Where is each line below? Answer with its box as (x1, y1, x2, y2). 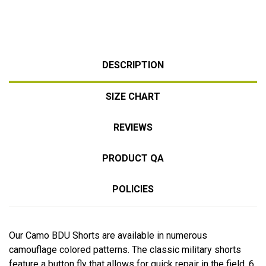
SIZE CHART (106, 90, 160, 102)
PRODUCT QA (102, 152, 164, 164)
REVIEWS (113, 121, 153, 133)
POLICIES (112, 183, 154, 195)
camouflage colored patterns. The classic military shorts (9, 243, 241, 255)
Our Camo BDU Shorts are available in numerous (9, 229, 207, 241)
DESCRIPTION (102, 59, 164, 71)
